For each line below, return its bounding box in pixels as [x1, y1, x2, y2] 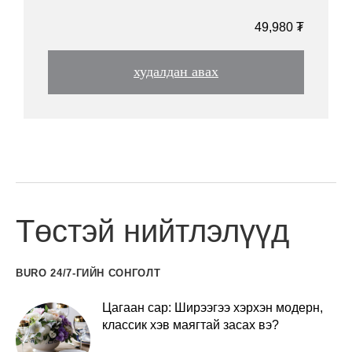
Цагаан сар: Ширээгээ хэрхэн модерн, [102, 300, 323, 314]
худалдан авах [134, 64, 218, 80]
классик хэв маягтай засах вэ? [102, 317, 279, 332]
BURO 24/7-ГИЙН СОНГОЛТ [16, 266, 161, 279]
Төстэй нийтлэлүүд [16, 213, 289, 248]
